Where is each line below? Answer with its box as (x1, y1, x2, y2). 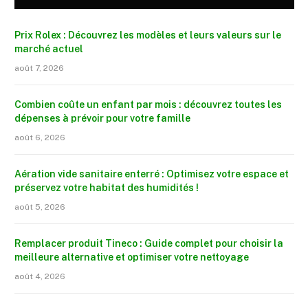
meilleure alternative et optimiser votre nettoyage (14, 251, 249, 263)
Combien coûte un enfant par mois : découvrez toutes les (14, 98, 282, 110)
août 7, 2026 (14, 63, 64, 73)
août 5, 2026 (14, 201, 65, 212)
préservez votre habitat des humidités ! (14, 181, 199, 193)
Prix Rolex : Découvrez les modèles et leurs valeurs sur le (14, 29, 281, 41)
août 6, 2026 (14, 132, 65, 142)
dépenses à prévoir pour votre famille (14, 112, 190, 124)
